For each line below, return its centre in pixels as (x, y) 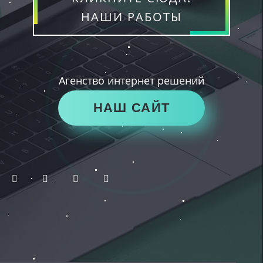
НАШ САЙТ (131, 108)
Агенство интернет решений (131, 81)
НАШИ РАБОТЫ (131, 17)
